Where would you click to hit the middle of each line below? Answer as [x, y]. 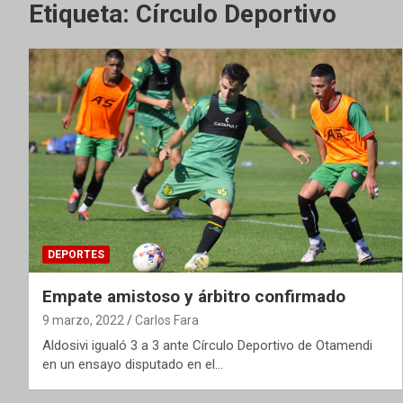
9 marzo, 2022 [83, 321]
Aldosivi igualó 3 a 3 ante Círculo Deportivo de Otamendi [207, 346]
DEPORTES [76, 255]
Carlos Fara [167, 321]
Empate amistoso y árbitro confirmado [194, 297]
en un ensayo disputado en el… [133, 365]
